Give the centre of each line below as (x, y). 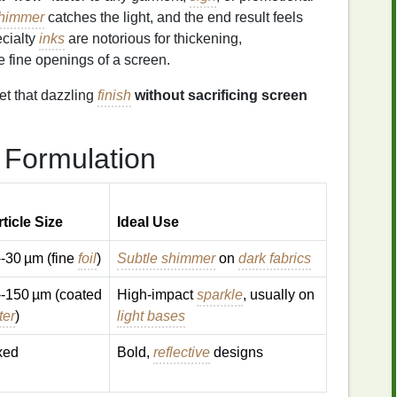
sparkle (220, 295)
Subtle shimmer (166, 258)
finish (114, 95)
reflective (182, 352)
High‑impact (157, 295)
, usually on (279, 295)
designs (237, 352)
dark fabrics (275, 258)
